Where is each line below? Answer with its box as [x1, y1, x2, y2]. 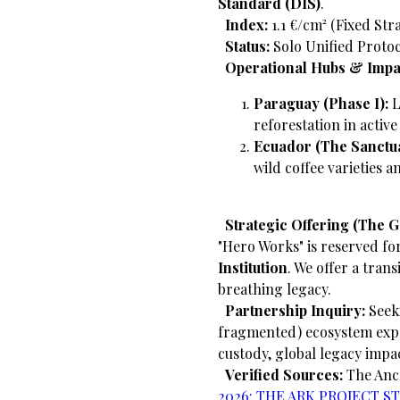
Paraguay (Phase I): [254, 94, 388, 112]
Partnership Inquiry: [225, 301, 365, 320]
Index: [225, 15, 268, 34]
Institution [218, 258, 287, 277]
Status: [225, 37, 270, 55]
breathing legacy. [218, 279, 331, 298]
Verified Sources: [225, 365, 346, 384]
